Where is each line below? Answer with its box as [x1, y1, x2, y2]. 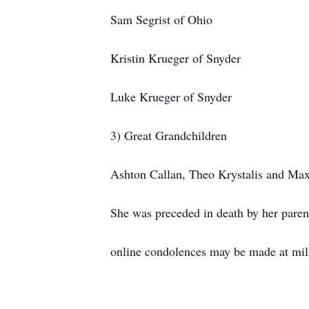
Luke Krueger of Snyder [110, 88, 232, 105]
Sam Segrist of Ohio [110, 11, 212, 28]
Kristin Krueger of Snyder [110, 50, 241, 66]
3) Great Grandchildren [110, 127, 227, 143]
